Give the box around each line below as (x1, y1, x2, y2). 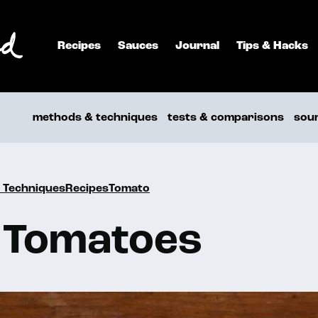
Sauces (118, 40, 158, 52)
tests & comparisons (168, 112, 284, 124)
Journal (175, 40, 219, 52)
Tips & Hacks (236, 40, 308, 52)
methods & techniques (33, 112, 158, 124)
